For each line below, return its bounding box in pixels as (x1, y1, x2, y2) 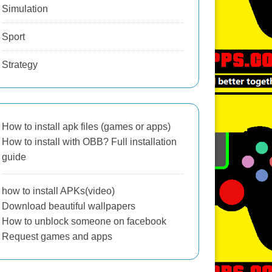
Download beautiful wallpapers (1, 201, 135, 211)
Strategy (1, 59, 38, 70)
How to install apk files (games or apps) (1, 121, 171, 132)
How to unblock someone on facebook (1, 216, 166, 226)
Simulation (1, 4, 48, 14)
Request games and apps (1, 231, 112, 242)
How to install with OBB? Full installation (1, 137, 177, 147)
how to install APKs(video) (1, 186, 115, 196)
